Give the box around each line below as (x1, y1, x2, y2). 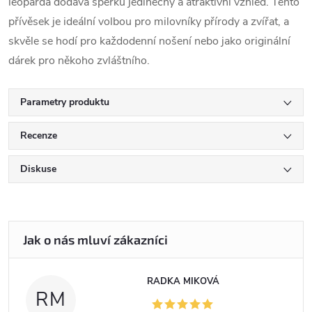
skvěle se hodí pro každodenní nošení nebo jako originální (8, 33, 290, 49)
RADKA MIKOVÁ (147, 275, 220, 288)
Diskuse (20, 162, 56, 175)
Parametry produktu (20, 95, 109, 109)
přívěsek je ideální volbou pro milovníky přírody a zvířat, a (8, 14, 289, 29)
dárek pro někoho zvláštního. (8, 53, 150, 68)
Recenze (20, 129, 57, 142)
